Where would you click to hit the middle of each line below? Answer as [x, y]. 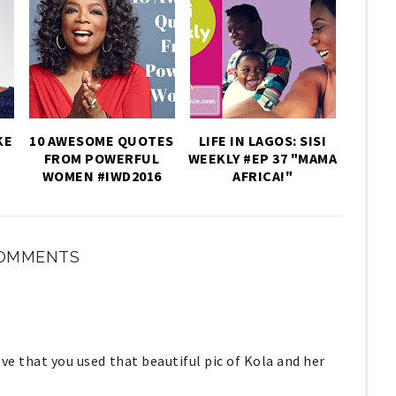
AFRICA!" [263, 175]
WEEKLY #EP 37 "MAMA [263, 158]
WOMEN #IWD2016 [102, 175]
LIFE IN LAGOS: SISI [263, 140]
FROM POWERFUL [102, 158]
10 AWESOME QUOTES [102, 140]
